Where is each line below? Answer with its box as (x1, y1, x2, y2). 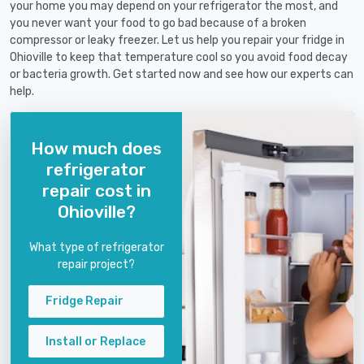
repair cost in (41, 180, 151, 201)
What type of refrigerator (28, 240, 164, 254)
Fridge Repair (45, 294, 123, 309)
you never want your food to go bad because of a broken (10, 16, 306, 31)
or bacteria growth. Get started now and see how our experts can (10, 67, 353, 82)
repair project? (58, 257, 135, 271)
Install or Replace (45, 334, 145, 349)
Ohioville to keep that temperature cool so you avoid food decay (10, 50, 348, 65)
